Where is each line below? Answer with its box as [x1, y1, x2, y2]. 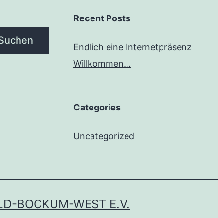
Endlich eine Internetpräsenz [73, 41, 192, 52]
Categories [73, 102, 121, 112]
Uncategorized [73, 130, 134, 141]
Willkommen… [73, 58, 131, 69]
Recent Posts [73, 13, 130, 23]
